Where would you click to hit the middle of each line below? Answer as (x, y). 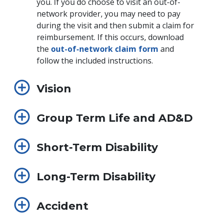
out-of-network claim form (105, 49)
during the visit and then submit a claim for (115, 25)
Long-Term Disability (96, 176)
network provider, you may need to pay (109, 13)
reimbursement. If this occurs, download (110, 37)
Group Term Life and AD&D (115, 118)
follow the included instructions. (95, 60)
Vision (54, 88)
